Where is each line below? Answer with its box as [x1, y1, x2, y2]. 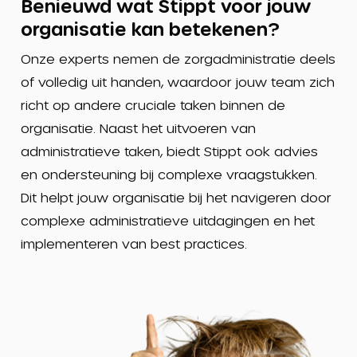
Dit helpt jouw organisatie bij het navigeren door [20, 190, 331, 206]
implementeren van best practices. [20, 236, 251, 252]
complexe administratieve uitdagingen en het [20, 213, 315, 229]
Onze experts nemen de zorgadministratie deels [20, 51, 335, 67]
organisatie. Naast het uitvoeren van [20, 120, 256, 136]
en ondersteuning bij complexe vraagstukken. [20, 167, 317, 182]
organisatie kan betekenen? [20, 18, 280, 40]
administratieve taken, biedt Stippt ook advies [20, 143, 318, 159]
